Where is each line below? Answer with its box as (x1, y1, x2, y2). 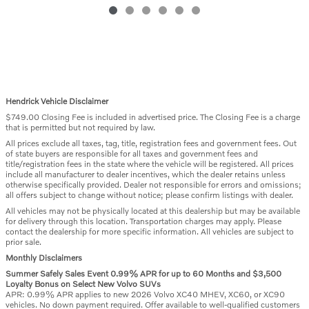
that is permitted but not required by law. (6, 121, 155, 132)
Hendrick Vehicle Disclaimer (6, 95, 108, 106)
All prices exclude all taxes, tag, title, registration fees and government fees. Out (6, 137, 297, 148)
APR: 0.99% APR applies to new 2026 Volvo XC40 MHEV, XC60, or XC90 (6, 288, 285, 299)
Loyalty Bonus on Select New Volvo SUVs (6, 278, 161, 289)
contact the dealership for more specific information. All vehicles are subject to (6, 226, 294, 237)
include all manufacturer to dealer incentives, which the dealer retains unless (6, 168, 286, 179)
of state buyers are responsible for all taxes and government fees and (6, 148, 258, 159)
